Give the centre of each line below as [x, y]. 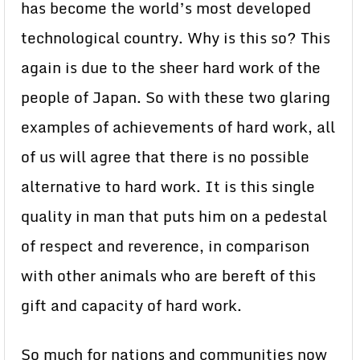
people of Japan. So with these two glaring [176, 97]
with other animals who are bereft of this [168, 276]
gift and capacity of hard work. [131, 305]
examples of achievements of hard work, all [178, 127]
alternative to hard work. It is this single [168, 186]
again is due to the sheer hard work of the [171, 67]
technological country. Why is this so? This [176, 38]
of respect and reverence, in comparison [165, 246]
